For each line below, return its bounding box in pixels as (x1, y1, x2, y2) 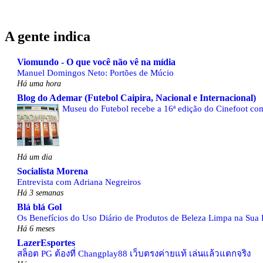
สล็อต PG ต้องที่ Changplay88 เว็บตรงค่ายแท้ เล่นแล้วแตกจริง (17, 248, 251, 259)
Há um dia (17, 152, 52, 162)
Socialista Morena (17, 166, 88, 177)
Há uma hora (17, 79, 61, 89)
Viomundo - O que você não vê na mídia (17, 57, 176, 68)
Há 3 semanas (17, 188, 63, 198)
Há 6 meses (17, 224, 55, 234)
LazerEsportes (17, 238, 75, 248)
